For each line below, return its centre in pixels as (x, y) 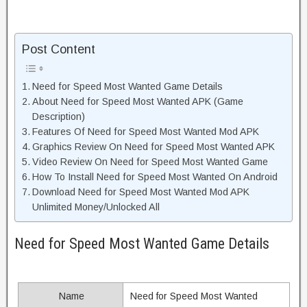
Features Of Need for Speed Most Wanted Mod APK (145, 132)
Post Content (59, 50)
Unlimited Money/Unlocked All (96, 207)
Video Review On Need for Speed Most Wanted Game (150, 162)
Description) (58, 117)
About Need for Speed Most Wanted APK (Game (137, 102)
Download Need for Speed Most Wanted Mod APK (140, 192)
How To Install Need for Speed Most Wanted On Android (155, 177)
